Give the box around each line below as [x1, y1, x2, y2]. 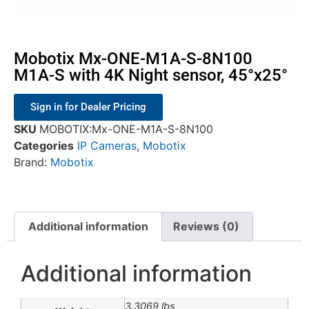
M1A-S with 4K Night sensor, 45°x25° [14, 66, 288, 86]
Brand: [14, 154, 50, 169]
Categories [14, 138, 74, 152]
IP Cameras [77, 138, 137, 152]
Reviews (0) [172, 219, 239, 234]
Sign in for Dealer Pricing [30, 100, 146, 113]
